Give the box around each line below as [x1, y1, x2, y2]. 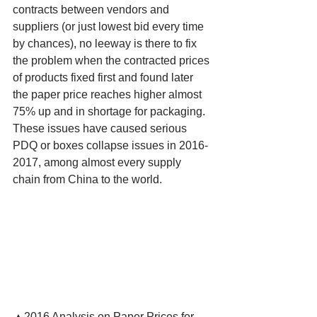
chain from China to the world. [13, 173, 162, 185]
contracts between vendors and [13, 3, 172, 16]
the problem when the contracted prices [13, 54, 212, 67]
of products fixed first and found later [13, 71, 196, 83]
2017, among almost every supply [13, 156, 184, 168]
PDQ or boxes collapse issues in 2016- [13, 139, 208, 151]
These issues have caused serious [13, 122, 190, 134]
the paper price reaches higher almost [13, 88, 204, 100]
